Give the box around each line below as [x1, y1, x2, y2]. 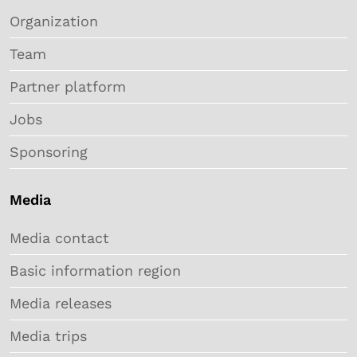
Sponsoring [10, 143, 88, 160]
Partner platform [10, 77, 126, 95]
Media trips [10, 327, 87, 344]
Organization [10, 12, 98, 29]
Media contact [10, 229, 109, 246]
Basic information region [10, 261, 181, 279]
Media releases [10, 294, 112, 312]
